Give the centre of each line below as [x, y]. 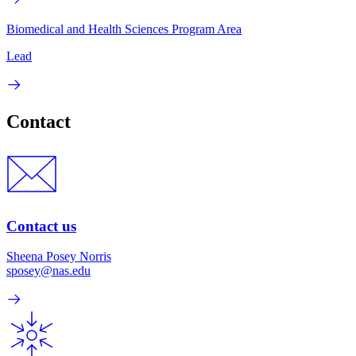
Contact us [41, 226]
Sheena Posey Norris [59, 257]
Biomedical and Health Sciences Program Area [124, 29]
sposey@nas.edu [48, 271]
